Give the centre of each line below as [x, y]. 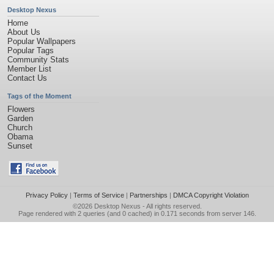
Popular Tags [31, 50]
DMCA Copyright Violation [211, 195]
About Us [24, 32]
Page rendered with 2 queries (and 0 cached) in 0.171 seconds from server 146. [137, 213]
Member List [29, 69]
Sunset [20, 146]
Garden [20, 118]
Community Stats [38, 60]
